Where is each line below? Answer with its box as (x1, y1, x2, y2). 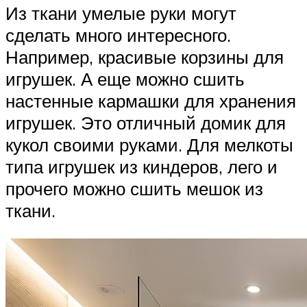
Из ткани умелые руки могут (5, 1, 236, 24)
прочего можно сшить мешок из (5, 177, 263, 199)
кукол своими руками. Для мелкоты (5, 133, 293, 156)
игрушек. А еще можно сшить (5, 67, 245, 90)
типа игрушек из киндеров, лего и (5, 155, 278, 177)
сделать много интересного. (5, 23, 231, 46)
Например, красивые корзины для (5, 45, 284, 68)
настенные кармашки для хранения (5, 89, 296, 112)
